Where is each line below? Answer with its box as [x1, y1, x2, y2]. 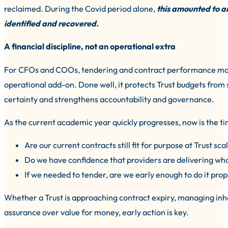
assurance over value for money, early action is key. [4, 207, 189, 218]
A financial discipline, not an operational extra [4, 41, 176, 52]
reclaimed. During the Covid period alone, [4, 4, 157, 14]
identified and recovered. [4, 18, 99, 29]
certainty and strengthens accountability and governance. [4, 94, 214, 104]
